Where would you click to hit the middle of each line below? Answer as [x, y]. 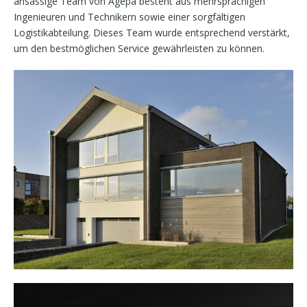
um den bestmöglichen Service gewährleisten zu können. [139, 49]
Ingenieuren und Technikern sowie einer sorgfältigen [130, 17]
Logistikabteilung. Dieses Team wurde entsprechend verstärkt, [152, 33]
